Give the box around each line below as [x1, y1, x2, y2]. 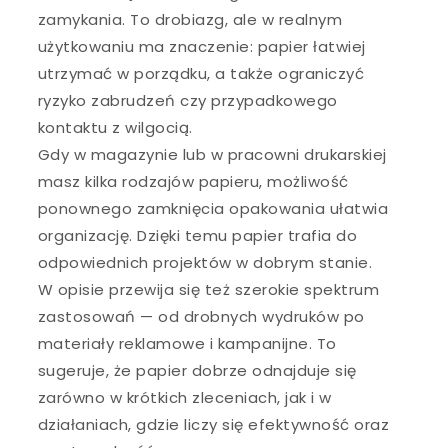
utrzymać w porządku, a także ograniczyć [37, 62, 365, 84]
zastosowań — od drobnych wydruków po [37, 305, 365, 327]
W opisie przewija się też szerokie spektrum [37, 278, 380, 300]
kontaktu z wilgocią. [37, 116, 193, 138]
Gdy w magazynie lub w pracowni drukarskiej [37, 143, 387, 165]
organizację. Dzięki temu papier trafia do [37, 224, 358, 246]
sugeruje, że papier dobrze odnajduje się [37, 359, 357, 381]
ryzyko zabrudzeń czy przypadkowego [37, 89, 338, 111]
